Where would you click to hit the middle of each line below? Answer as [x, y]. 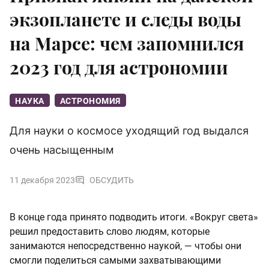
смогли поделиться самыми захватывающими [115, 261]
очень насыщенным [62, 150]
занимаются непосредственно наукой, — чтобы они [125, 246]
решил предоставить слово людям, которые [110, 232]
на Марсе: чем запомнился [127, 44]
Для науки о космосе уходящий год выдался [129, 131]
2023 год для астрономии [119, 68]
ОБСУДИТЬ [112, 180]
